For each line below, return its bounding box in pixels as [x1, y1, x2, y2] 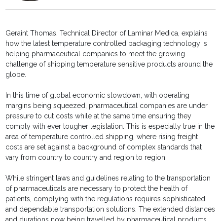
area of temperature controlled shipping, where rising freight [5, 133, 198, 141]
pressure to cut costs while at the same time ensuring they [5, 112, 192, 120]
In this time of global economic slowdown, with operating [5, 91, 190, 100]
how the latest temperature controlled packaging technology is [5, 39, 208, 48]
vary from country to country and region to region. [5, 153, 167, 162]
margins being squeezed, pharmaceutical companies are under [5, 102, 208, 110]
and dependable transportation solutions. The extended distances [5, 205, 216, 214]
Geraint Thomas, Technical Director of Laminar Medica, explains [5, 29, 208, 37]
